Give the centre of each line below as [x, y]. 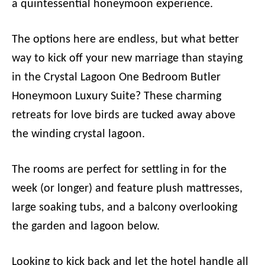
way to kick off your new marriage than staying [127, 59]
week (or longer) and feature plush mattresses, [127, 189]
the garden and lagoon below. [86, 227]
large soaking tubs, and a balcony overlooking [125, 208]
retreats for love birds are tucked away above [124, 115]
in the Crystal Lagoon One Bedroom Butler [116, 77]
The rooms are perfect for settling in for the [119, 170]
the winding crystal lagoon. [78, 134]
